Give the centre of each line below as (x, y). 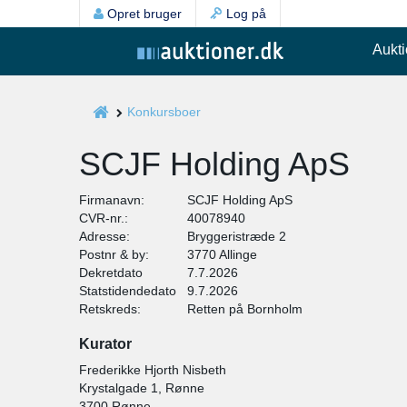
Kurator (105, 344)
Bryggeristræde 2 (237, 236)
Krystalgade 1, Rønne (142, 388)
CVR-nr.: (104, 218)
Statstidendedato (128, 291)
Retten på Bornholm (245, 309)
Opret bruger (143, 14)
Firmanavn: (112, 200)
